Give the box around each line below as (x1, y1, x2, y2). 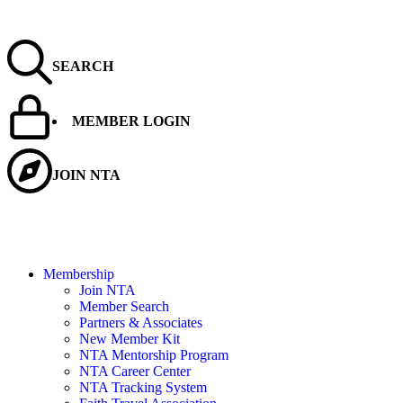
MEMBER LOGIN (72, 112, 191, 129)
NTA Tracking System (79, 379, 207, 395)
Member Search (79, 298, 169, 314)
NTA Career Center (79, 363, 191, 379)
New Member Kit (79, 330, 180, 346)
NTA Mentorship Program (79, 346, 228, 363)
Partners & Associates (79, 314, 202, 330)
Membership (43, 265, 114, 282)
